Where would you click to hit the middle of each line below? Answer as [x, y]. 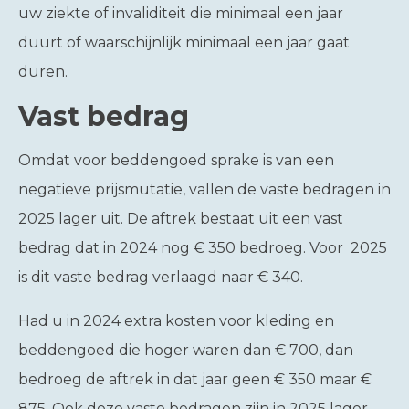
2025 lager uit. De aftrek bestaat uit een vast [181, 219]
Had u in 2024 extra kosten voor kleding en [176, 321]
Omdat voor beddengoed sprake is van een [176, 160]
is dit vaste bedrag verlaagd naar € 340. [161, 277]
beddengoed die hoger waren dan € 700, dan [186, 350]
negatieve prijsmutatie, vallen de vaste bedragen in [204, 189]
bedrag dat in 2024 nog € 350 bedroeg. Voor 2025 [203, 248]
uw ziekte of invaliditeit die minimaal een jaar [181, 13]
